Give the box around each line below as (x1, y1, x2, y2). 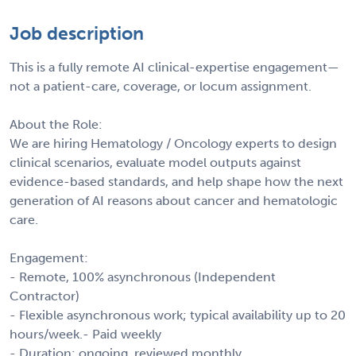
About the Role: (10, 116, 103, 132)
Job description (10, 21, 144, 44)
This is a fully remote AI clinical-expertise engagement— (10, 59, 339, 75)
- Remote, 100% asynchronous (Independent (10, 269, 276, 284)
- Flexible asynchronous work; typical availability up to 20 (10, 307, 346, 323)
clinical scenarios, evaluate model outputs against (10, 154, 301, 170)
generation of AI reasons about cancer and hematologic (10, 192, 338, 208)
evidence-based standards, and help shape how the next (10, 173, 343, 189)
